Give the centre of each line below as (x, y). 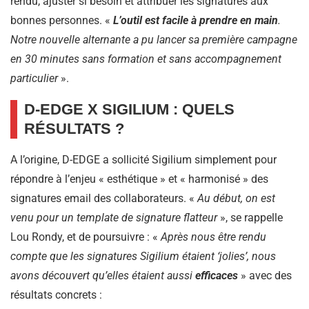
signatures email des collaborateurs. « (104, 199)
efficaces (217, 276)
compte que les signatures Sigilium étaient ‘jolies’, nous (143, 257)
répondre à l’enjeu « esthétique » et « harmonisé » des (139, 179)
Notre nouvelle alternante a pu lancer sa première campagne (154, 40)
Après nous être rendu (213, 237)
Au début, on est (236, 199)
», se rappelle (250, 218)
